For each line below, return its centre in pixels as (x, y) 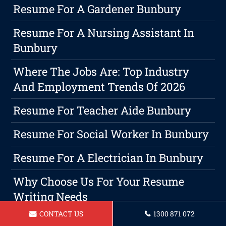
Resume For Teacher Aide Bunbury (102, 110)
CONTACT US (61, 214)
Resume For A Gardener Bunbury (97, 9)
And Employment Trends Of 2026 (99, 87)
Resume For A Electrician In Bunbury (108, 158)
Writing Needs (51, 197)
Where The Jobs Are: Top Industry (101, 72)
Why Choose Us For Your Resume (99, 182)
